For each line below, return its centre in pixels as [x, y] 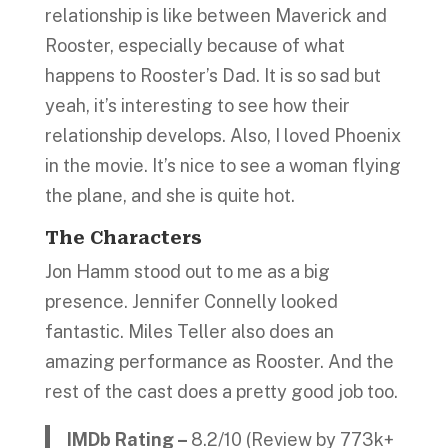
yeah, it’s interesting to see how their [197, 105]
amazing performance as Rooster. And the [219, 361]
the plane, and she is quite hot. [171, 195]
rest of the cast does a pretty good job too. [221, 391]
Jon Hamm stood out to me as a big [187, 271]
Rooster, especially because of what [194, 45]
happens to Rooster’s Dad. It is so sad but [212, 75]
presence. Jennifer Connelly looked [191, 301]
